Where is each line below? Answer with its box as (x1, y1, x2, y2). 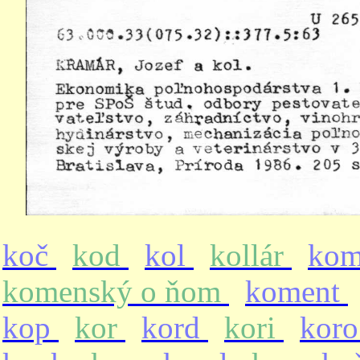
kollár (210, 238, 292, 272)
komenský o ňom (2, 274, 229, 309)
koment (245, 274, 348, 309)
